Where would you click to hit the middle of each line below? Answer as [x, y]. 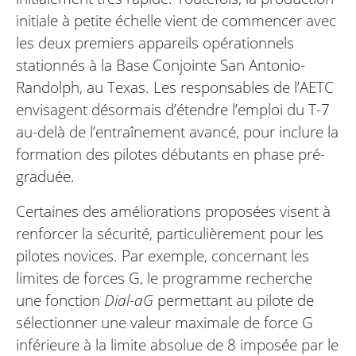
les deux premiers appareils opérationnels [155, 43]
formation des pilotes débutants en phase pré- [170, 154]
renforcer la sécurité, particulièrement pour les [170, 234]
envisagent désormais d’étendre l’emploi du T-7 [173, 110]
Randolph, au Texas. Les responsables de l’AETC [175, 87]
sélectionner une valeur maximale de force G [164, 323]
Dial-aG [129, 300]
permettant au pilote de [234, 300]
